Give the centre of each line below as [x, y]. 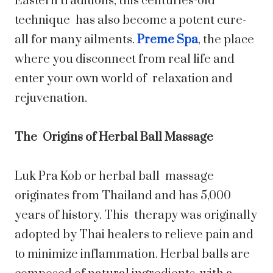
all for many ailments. [76, 40]
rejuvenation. [51, 99]
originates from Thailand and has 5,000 [123, 196]
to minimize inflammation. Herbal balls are [132, 255]
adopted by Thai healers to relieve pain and [134, 235]
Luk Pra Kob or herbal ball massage [114, 177]
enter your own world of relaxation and [124, 79]
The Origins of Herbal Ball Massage [114, 138]
